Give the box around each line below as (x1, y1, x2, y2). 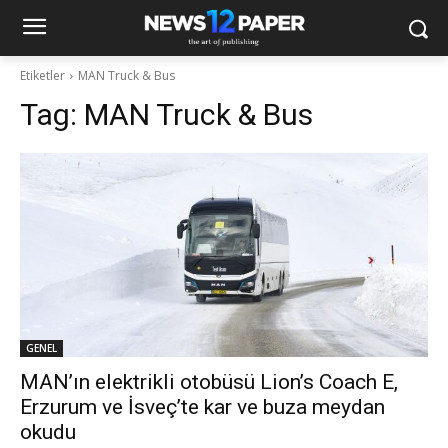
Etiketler (20, 67, 65, 84)
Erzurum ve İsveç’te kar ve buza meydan (20, 395, 385, 419)
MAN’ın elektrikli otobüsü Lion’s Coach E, (20, 370, 398, 394)
